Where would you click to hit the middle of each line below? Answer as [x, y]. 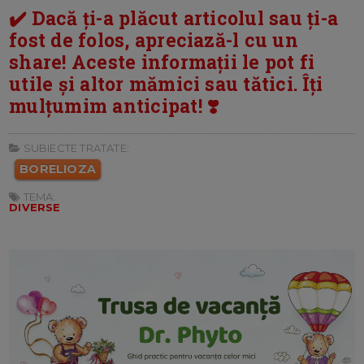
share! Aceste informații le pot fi [162, 61]
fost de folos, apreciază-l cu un [154, 39]
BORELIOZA [58, 169]
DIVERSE [35, 207]
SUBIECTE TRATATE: [75, 147]
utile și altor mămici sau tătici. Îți [166, 83]
